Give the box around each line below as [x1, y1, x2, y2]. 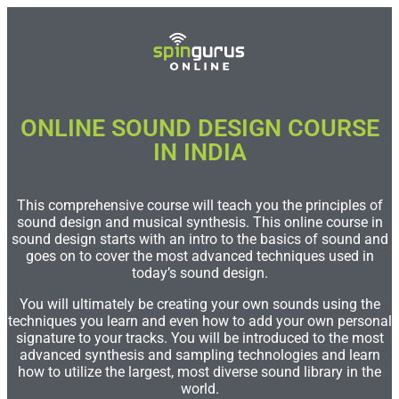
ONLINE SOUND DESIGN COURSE [20, 114, 379, 143]
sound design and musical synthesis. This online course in [16, 214, 383, 232]
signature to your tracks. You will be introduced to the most [15, 330, 384, 347]
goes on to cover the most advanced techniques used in [25, 248, 374, 265]
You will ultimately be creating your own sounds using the [19, 296, 380, 313]
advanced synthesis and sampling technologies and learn [19, 346, 380, 364]
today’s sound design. [131, 265, 268, 282]
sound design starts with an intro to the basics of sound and [11, 231, 388, 248]
